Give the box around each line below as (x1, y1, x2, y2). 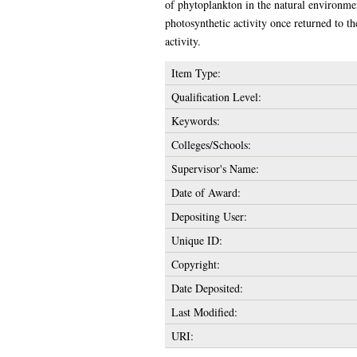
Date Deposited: (171, 280, 243, 296)
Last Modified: (171, 304, 237, 320)
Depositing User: (171, 208, 247, 224)
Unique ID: (171, 232, 222, 248)
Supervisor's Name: (171, 160, 259, 176)
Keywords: (171, 112, 220, 128)
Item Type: (171, 65, 221, 80)
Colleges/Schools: (171, 136, 251, 152)
